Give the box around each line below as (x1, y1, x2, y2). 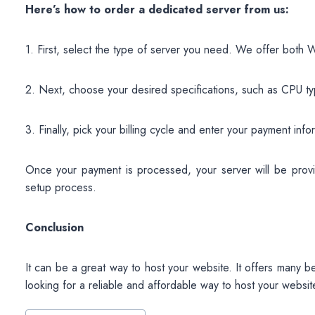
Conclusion (25, 219, 84, 236)
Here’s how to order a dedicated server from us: (25, 1, 289, 18)
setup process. (25, 179, 96, 196)
